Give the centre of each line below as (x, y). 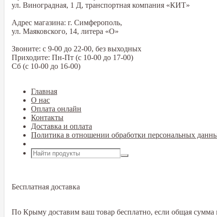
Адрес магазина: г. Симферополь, (67, 23)
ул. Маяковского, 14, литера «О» (65, 31)
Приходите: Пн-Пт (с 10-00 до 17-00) (72, 57)
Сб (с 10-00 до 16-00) (46, 66)
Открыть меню (56, 144)
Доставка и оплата (62, 126)
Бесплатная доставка (46, 187)
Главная (44, 91)
